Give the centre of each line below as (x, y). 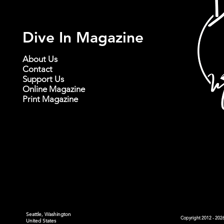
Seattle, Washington (48, 214)
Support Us (43, 79)
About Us (40, 59)
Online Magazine (54, 89)
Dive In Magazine (83, 37)
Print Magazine (50, 99)
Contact (37, 69)
